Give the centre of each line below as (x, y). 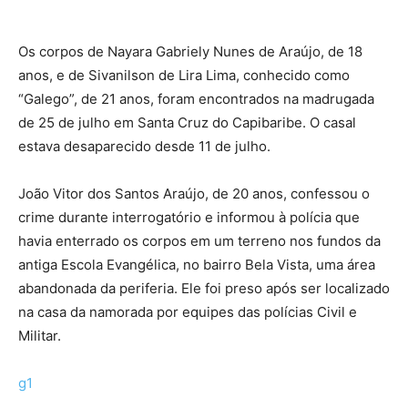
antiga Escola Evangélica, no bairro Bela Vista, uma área (197, 264)
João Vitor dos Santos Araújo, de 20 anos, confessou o (194, 193)
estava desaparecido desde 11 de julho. (144, 146)
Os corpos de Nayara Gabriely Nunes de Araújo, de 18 (190, 51)
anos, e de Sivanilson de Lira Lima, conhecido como (184, 75)
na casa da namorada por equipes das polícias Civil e (188, 311)
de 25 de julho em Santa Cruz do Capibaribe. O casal (187, 122)
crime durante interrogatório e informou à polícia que (189, 217)
